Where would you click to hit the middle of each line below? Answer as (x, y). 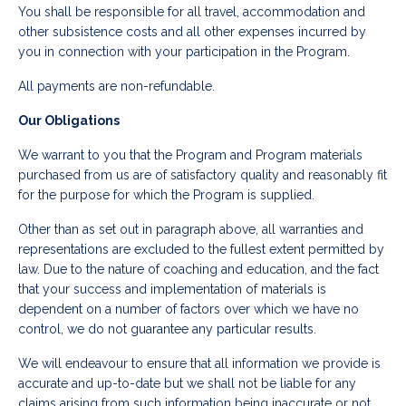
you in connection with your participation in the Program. (184, 52)
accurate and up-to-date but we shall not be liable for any (187, 384)
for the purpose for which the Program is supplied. (166, 195)
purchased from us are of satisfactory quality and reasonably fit (203, 175)
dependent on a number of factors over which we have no (188, 309)
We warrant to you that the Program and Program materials (190, 155)
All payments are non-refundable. (116, 87)
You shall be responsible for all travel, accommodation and (192, 12)
